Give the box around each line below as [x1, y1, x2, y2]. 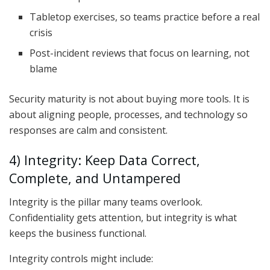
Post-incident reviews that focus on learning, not [30, 46, 250, 60]
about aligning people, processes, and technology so [9, 108, 248, 122]
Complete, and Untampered [9, 169, 181, 187]
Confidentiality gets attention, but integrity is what [9, 210, 237, 224]
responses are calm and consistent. [9, 124, 168, 137]
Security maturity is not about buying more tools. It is [9, 92, 250, 106]
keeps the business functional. [9, 226, 146, 240]
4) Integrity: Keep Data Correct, [9, 151, 200, 169]
